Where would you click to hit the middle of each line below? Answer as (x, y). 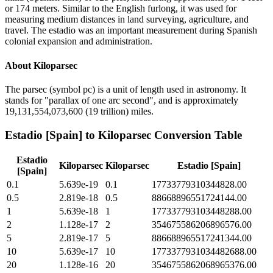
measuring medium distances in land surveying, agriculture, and (127, 19)
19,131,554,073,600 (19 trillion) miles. (79, 111)
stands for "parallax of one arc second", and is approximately (122, 100)
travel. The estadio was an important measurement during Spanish (131, 30)
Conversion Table (197, 135)
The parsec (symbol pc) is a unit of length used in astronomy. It (126, 89)
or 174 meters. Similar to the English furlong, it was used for (121, 9)
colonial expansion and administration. (79, 41)
